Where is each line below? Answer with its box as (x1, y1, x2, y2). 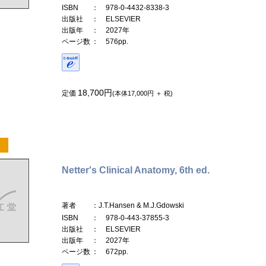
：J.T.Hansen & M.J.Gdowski (91, 201, 184, 210)
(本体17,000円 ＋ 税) (112, 89, 173, 97)
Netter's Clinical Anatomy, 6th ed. (62, 164, 210, 175)
